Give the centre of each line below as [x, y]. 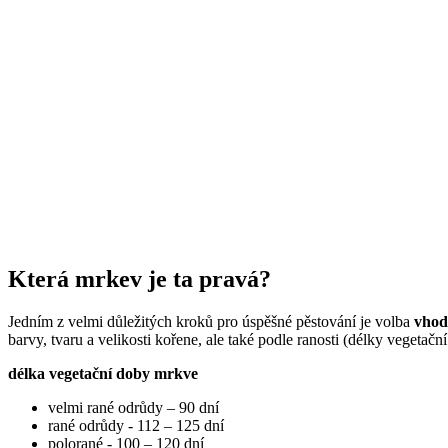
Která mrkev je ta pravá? [139, 278]
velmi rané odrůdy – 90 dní [133, 407]
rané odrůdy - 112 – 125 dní [136, 425]
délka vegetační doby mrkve [103, 373]
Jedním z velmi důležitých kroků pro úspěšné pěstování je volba [211, 321]
